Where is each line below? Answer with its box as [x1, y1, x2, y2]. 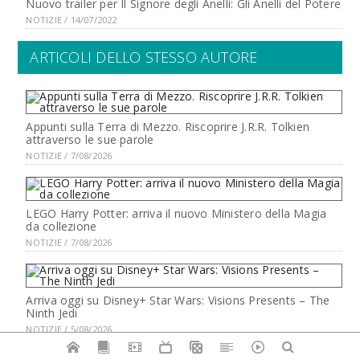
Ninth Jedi [26, 305, 78, 321]
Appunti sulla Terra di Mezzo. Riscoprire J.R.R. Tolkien [26, 119, 310, 135]
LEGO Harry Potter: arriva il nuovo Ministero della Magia [26, 206, 327, 222]
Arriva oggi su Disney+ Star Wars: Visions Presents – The [26, 292, 330, 309]
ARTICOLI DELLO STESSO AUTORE [30, 47, 258, 67]
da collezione [26, 219, 97, 235]
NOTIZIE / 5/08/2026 [26, 323, 112, 336]
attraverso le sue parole [26, 132, 154, 148]
